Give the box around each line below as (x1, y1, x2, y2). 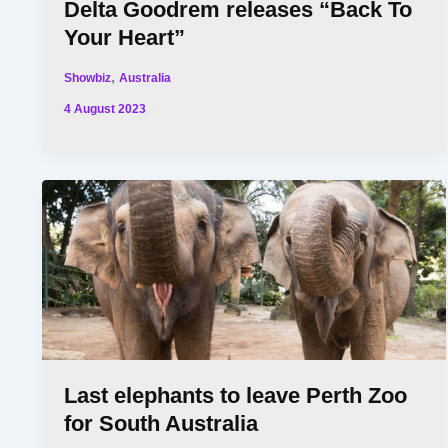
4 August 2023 (64, 102, 147, 116)
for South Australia (64, 410, 259, 436)
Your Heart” (64, 25, 186, 51)
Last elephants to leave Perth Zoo (64, 382, 408, 408)
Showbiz (64, 71, 112, 85)
